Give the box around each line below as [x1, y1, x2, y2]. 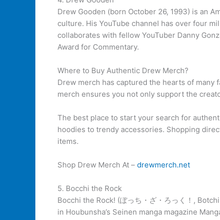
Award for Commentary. [57, 42, 139, 52]
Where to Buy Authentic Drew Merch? [57, 66, 189, 75]
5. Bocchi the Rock [57, 184, 122, 193]
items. [57, 137, 79, 146]
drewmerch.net [137, 160, 190, 169]
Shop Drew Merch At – [57, 160, 137, 169]
